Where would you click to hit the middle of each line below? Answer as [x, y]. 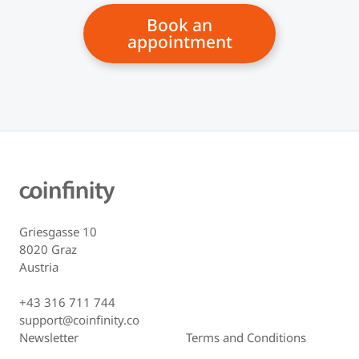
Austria [39, 267]
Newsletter [49, 338]
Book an [179, 25]
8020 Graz [48, 250]
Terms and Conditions [246, 338]
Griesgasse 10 [58, 232]
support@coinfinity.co [79, 320]
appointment [179, 42]
